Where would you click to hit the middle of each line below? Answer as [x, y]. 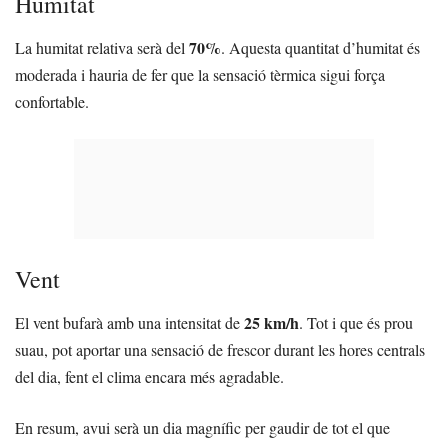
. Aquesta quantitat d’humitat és [320, 48]
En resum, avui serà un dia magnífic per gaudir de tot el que [202, 428]
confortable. [52, 102]
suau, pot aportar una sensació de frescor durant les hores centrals [220, 350]
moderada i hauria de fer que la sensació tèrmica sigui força [200, 75]
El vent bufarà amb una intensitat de [129, 323]
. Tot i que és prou [356, 323]
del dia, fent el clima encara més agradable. [149, 377]
